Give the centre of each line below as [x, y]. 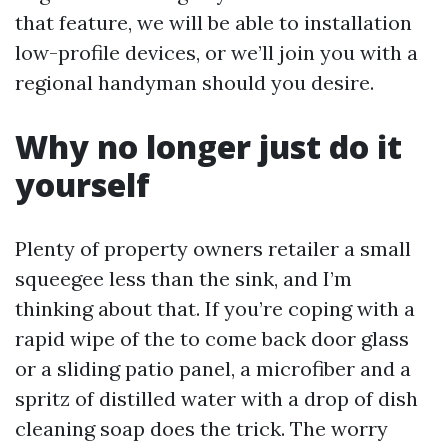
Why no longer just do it [208, 146]
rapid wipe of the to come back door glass [212, 338]
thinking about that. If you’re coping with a [215, 308]
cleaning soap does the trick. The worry [201, 428]
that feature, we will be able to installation [213, 22]
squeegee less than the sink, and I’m [183, 278]
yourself [82, 184]
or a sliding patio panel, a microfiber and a [213, 368]
